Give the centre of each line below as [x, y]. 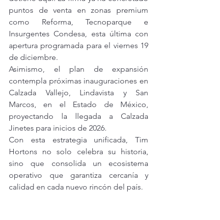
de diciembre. [33, 57]
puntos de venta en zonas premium [79, 10]
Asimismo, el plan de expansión [79, 69]
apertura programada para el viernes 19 [79, 45]
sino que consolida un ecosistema [79, 163]
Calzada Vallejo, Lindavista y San [79, 93]
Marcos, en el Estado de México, [79, 104]
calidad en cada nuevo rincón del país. [76, 187]
